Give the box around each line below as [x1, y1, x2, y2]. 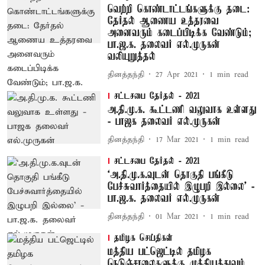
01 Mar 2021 [155, 211, 199, 222]
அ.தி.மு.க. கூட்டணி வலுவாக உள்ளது [107, 104, 257, 116]
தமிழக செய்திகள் [114, 233, 173, 244]
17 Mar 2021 [155, 134, 199, 145]
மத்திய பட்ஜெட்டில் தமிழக [107, 246, 211, 258]
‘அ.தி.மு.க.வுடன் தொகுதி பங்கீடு [107, 169, 234, 181]
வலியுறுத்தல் [107, 51, 156, 63]
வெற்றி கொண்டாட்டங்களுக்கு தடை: [107, 4, 250, 15]
